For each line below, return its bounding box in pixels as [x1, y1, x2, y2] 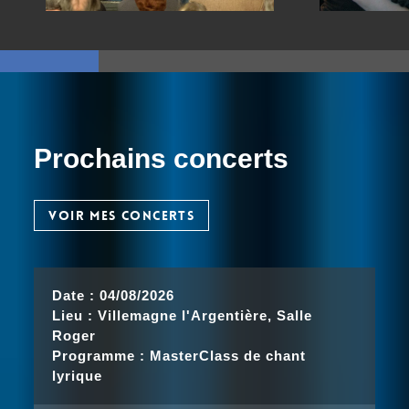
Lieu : [52, 308, 94, 323]
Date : [52, 288, 96, 303]
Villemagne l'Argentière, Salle [98, 308, 313, 323]
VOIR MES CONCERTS [48, 207, 195, 224]
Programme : [52, 348, 146, 363]
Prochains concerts [34, 143, 289, 173]
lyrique [52, 368, 103, 383]
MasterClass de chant [150, 348, 307, 363]
